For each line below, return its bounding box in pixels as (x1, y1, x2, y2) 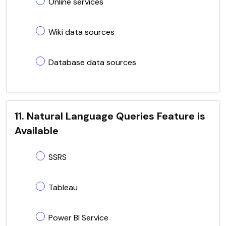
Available (15, 124, 59, 137)
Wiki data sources (48, 26, 115, 37)
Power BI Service (48, 212, 108, 223)
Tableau (48, 182, 78, 193)
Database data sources (48, 56, 136, 68)
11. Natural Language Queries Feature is (15, 109, 205, 123)
